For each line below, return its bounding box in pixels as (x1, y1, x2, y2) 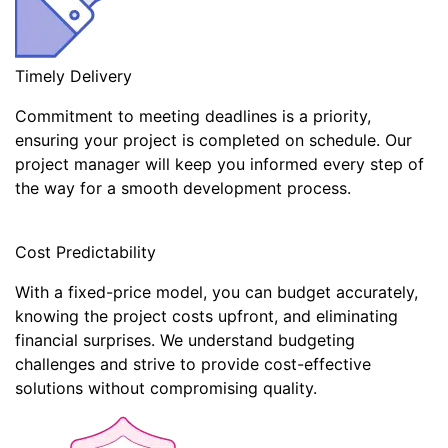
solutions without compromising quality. (15, 378, 317, 398)
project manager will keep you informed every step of (15, 154, 424, 174)
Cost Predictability (15, 242, 156, 262)
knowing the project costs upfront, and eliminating (15, 306, 398, 326)
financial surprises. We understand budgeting (15, 330, 355, 350)
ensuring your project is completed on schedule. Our (15, 130, 412, 150)
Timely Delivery (15, 66, 132, 86)
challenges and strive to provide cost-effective (15, 354, 371, 374)
